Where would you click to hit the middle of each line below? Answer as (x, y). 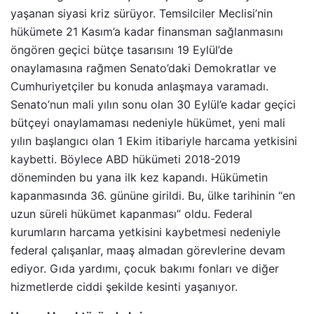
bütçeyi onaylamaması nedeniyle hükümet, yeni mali (148, 122)
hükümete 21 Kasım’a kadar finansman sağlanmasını (147, 31)
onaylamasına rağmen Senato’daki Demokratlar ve (143, 68)
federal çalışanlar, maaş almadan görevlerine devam (148, 250)
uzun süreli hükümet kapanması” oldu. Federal (131, 213)
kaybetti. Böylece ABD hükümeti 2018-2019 (125, 159)
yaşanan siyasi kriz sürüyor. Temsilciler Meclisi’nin (142, 13)
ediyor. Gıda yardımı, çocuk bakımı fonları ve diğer (145, 268)
